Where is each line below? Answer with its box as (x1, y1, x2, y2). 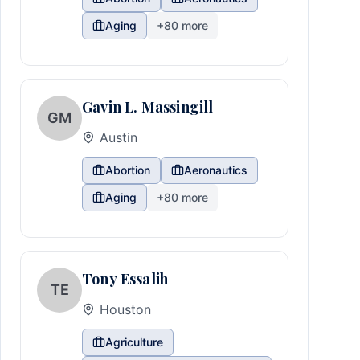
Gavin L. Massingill (82, 97, 214, 117)
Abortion (105, 163, 150, 177)
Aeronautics (184, 163, 247, 177)
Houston (100, 301, 151, 317)
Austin (100, 129, 137, 145)
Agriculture (105, 335, 163, 349)
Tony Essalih (82, 269, 169, 288)
